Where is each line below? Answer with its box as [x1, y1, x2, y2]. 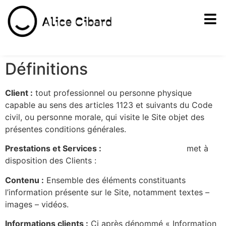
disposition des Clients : [5, 155, 96, 166]
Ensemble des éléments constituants [44, 175, 186, 185]
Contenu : [5, 175, 44, 185]
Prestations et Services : [5, 143, 101, 154]
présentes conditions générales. [5, 124, 126, 134]
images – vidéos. [5, 199, 69, 209]
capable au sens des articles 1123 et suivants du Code [5, 99, 212, 110]
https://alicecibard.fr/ [104, 143, 184, 154]
